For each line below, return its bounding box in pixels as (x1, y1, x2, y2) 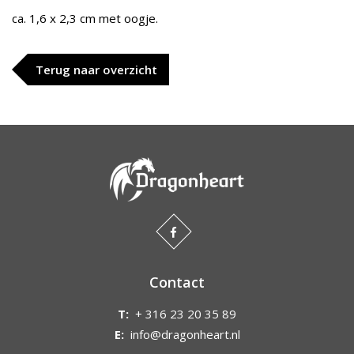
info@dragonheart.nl (130, 326, 240, 343)
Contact (149, 273, 205, 292)
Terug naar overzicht (36, 62, 157, 77)
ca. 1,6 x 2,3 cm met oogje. (12, 10, 161, 26)
